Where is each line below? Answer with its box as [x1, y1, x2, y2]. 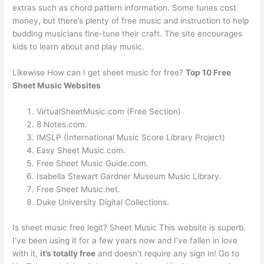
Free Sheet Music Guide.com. [37, 159, 149, 169]
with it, [12, 248, 41, 258]
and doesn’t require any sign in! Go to [95, 248, 240, 258]
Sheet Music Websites [12, 81, 101, 91]
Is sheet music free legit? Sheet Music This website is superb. [12, 222, 246, 232]
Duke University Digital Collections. [37, 197, 170, 207]
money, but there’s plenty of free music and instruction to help [12, 16, 249, 26]
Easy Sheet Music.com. [37, 146, 126, 156]
